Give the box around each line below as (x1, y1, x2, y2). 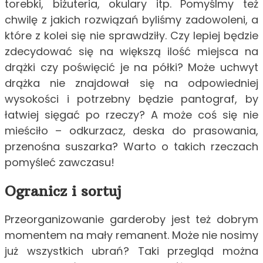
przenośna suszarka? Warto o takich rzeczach (5, 139, 258, 154)
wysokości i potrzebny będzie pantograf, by (5, 92, 258, 107)
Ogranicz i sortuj (5, 181, 121, 200)
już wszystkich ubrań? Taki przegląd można (5, 243, 258, 258)
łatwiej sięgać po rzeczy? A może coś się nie (5, 107, 258, 123)
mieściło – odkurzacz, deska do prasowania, (5, 123, 258, 139)
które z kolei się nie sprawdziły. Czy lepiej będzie (5, 28, 258, 43)
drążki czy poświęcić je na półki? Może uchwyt (5, 60, 258, 75)
